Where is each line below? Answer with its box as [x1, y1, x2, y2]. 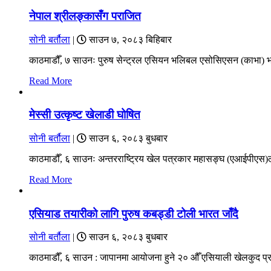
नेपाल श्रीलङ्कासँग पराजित [29, 9, 141, 22]
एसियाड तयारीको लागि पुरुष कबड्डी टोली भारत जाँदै [29, 207, 238, 220]
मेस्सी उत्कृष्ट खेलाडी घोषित [29, 108, 140, 122]
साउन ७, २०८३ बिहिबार [87, 34, 172, 45]
